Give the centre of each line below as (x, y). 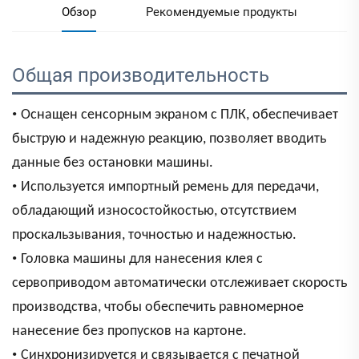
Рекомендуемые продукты (222, 12)
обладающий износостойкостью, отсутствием (154, 212)
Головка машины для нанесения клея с (142, 260)
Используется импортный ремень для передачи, (170, 188)
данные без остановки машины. (113, 163)
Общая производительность (143, 76)
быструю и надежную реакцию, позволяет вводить (169, 139)
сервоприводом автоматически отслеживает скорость (179, 284)
